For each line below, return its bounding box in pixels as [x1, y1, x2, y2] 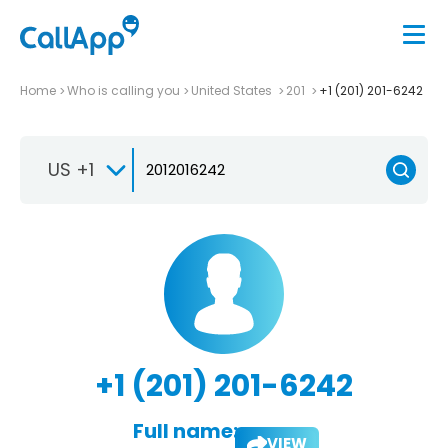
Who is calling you [67, 81, 180, 99]
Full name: [132, 416, 238, 445]
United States [191, 81, 275, 99]
